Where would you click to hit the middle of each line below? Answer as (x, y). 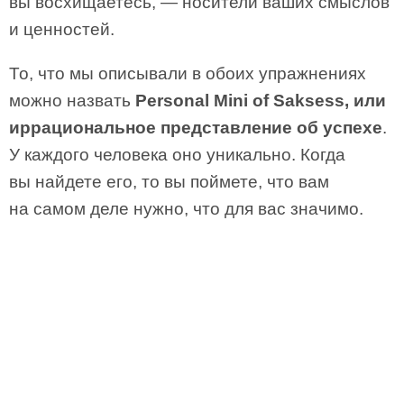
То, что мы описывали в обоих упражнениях (188, 73)
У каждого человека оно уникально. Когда (177, 155)
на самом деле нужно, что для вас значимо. (186, 209)
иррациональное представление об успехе (196, 128)
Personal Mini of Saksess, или (261, 101)
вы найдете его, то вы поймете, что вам (169, 182)
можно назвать (72, 101)
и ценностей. (62, 29)
